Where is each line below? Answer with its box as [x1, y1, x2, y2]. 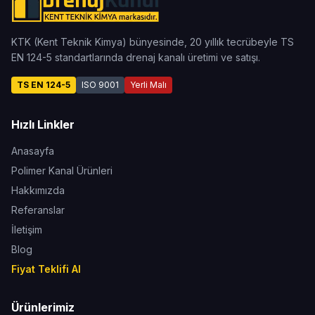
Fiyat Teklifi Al [11, 263, 81, 275]
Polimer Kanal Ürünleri [11, 165, 112, 176]
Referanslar [11, 204, 65, 216]
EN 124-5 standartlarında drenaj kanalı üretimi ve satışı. [11, 51, 260, 63]
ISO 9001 [82, 79, 119, 90]
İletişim [11, 224, 42, 236]
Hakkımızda [11, 184, 65, 196]
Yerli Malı [130, 79, 167, 90]
